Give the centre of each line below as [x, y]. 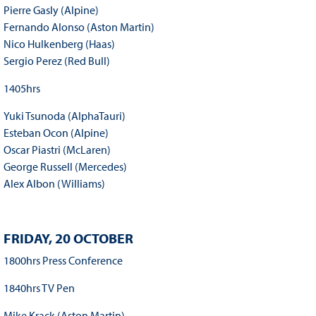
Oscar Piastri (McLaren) [57, 150]
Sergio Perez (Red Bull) [56, 61]
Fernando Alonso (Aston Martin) [79, 27]
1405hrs [22, 89]
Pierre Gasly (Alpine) [51, 10]
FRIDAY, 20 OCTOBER [68, 238]
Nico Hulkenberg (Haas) [59, 44]
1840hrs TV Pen [39, 288]
